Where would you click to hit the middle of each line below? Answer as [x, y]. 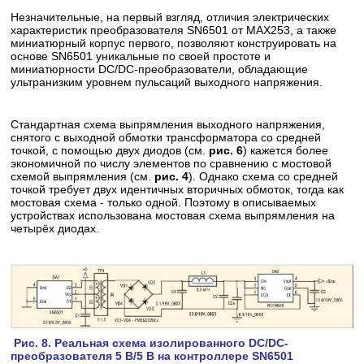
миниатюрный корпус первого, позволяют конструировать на [174, 43]
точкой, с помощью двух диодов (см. [110, 150]
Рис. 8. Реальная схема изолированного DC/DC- [150, 343]
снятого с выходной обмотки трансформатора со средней [166, 137]
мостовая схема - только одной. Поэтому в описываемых [164, 202]
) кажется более [286, 150]
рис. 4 [172, 176]
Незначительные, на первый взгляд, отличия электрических [170, 17]
